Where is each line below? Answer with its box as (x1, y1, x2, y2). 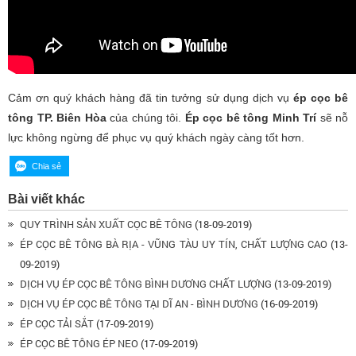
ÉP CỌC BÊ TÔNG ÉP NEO (20, 335, 138, 350)
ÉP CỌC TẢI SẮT (20, 315, 94, 331)
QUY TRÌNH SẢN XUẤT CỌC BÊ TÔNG (20, 216, 192, 231)
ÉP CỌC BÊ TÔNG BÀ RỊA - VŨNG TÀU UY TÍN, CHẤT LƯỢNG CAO (20, 236, 327, 251)
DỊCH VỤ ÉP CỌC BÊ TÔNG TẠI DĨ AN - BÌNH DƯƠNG (20, 296, 258, 311)
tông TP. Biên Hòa (8, 110, 110, 124)
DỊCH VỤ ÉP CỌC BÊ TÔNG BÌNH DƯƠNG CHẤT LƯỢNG (20, 276, 272, 291)
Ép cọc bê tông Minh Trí (184, 110, 320, 124)
